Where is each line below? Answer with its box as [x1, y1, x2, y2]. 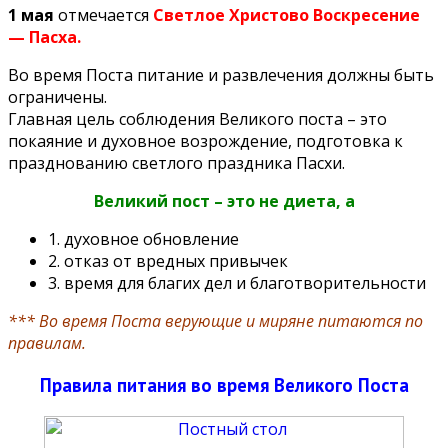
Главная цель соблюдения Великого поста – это [8, 108, 387, 131]
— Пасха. [8, 26, 81, 49]
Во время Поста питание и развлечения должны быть [8, 64, 434, 87]
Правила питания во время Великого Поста [39, 372, 409, 397]
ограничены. [8, 86, 107, 109]
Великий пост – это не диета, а [93, 190, 355, 213]
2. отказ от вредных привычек [48, 250, 288, 273]
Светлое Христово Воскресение [153, 4, 420, 27]
